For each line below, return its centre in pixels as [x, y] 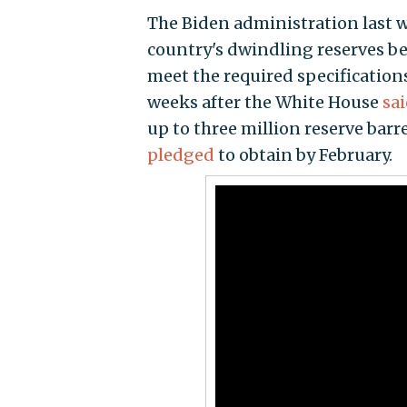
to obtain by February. [303, 154]
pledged [180, 154]
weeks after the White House [264, 102]
